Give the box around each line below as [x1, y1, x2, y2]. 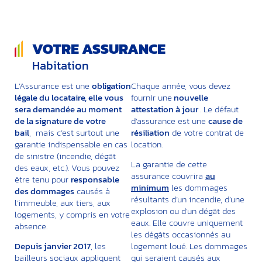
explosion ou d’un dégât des [131, 204, 236, 218]
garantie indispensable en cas [15, 137, 127, 151]
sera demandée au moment [15, 102, 122, 116]
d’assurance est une [131, 113, 208, 127]
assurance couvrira [131, 169, 205, 183]
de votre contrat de [170, 125, 244, 139]
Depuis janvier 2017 [15, 239, 91, 253]
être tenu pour [15, 172, 71, 186]
